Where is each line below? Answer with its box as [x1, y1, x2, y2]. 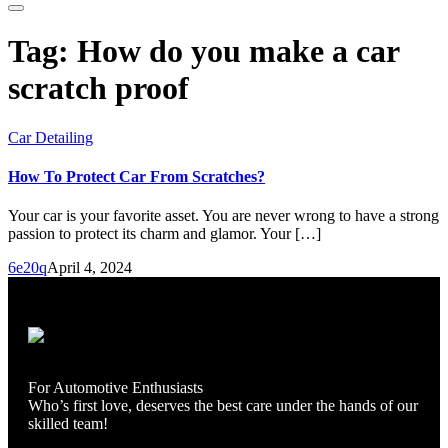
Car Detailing [8, 128, 93, 146]
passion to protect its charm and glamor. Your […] [8, 225, 321, 243]
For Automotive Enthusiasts [28, 379, 203, 397]
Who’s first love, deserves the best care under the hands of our [28, 397, 418, 415]
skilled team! [28, 415, 108, 433]
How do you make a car [77, 33, 399, 70]
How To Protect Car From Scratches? [8, 168, 265, 186]
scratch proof [8, 70, 189, 107]
